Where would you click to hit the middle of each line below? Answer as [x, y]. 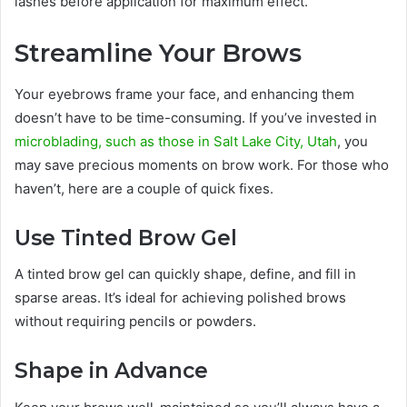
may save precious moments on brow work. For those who [202, 164]
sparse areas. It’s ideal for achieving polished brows [180, 298]
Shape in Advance [111, 371]
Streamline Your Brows [158, 54]
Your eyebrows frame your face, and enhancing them [184, 94]
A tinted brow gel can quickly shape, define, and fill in [185, 274]
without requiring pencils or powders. [135, 322]
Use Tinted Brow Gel [126, 238]
